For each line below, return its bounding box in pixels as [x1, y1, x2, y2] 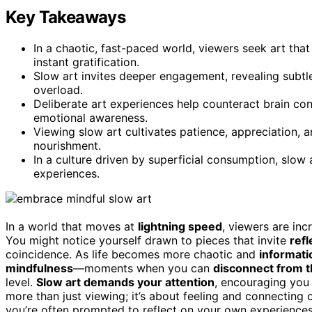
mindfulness [6, 260, 73, 275]
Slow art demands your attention [36, 274, 214, 289]
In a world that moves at [6, 219, 138, 233]
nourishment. [33, 138, 101, 153]
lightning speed [138, 219, 222, 233]
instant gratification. [33, 54, 139, 69]
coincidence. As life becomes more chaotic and [6, 247, 259, 261]
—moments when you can [73, 260, 213, 275]
